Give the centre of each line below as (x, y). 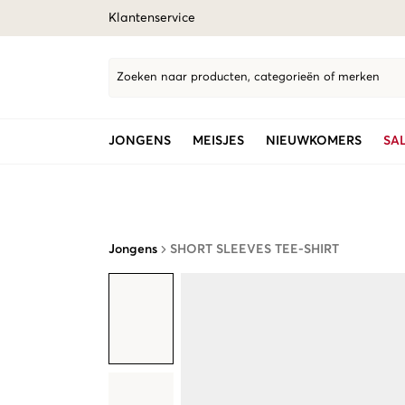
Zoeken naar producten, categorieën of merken (248, 77)
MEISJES (218, 141)
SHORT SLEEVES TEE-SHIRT (254, 250)
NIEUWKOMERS (314, 141)
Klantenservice (152, 18)
